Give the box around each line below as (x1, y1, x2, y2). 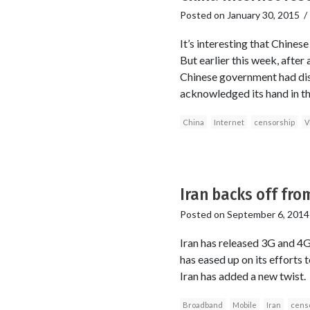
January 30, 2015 (226, 8, 300, 21)
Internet (213, 118, 244, 127)
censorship (253, 118, 295, 127)
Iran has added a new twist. (179, 269, 306, 283)
